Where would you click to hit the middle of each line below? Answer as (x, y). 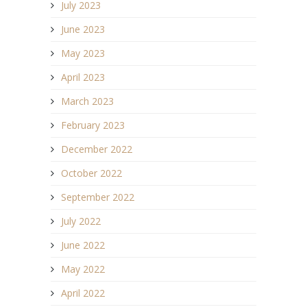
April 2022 (83, 293)
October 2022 (91, 173)
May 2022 (83, 269)
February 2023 (93, 125)
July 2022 (81, 221)
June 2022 (83, 245)
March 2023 (87, 101)
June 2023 (83, 29)
